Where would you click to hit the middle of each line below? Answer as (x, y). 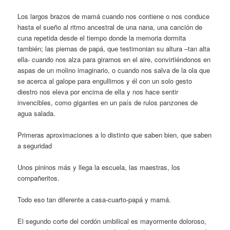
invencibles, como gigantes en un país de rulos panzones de (108, 102)
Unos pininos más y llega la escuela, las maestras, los (99, 167)
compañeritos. (39, 178)
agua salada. (37, 113)
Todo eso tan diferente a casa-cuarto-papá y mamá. (94, 200)
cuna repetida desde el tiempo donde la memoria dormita (102, 37)
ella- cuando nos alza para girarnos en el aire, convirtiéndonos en (114, 59)
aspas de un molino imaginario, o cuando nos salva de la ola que (114, 70)
